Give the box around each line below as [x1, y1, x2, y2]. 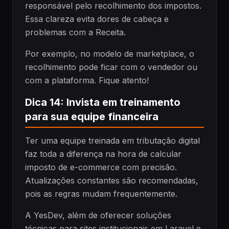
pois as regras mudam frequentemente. [25, 189, 177, 199]
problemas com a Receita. [25, 27, 126, 38]
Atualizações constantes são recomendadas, [25, 175, 198, 186]
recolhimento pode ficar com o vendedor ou [25, 62, 197, 73]
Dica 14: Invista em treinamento [25, 96, 180, 109]
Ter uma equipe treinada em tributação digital [25, 135, 200, 146]
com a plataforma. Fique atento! [25, 75, 149, 86]
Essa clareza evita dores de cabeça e [25, 14, 169, 25]
